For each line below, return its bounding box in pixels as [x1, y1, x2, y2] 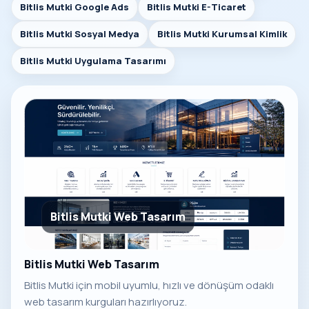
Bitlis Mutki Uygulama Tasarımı [20, 54, 166, 68]
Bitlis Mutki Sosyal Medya [20, 28, 139, 41]
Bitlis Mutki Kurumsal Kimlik [157, 28, 287, 41]
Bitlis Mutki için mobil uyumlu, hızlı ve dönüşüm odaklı [24, 278, 274, 293]
